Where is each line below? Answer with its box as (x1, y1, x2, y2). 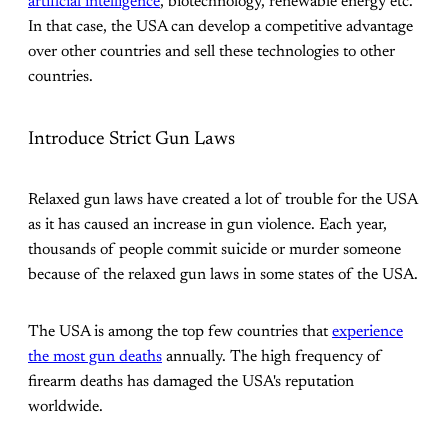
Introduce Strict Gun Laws (28, 129, 235, 149)
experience (332, 324, 403, 341)
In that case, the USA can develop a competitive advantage (28, 18, 413, 35)
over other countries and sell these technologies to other (28, 43, 395, 60)
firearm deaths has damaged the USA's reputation (28, 374, 354, 391)
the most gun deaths (28, 349, 162, 366)
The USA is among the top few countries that (28, 324, 332, 341)
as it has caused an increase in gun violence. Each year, (28, 217, 387, 234)
